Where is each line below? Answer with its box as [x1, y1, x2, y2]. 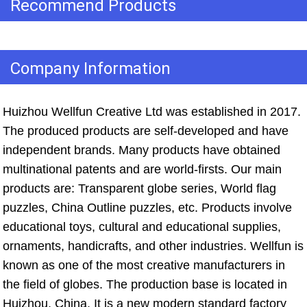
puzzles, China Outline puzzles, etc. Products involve [3, 201, 292, 215]
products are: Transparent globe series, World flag [3, 182, 276, 196]
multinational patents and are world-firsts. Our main [3, 162, 282, 177]
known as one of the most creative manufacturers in [3, 258, 285, 273]
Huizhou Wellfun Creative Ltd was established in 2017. [3, 105, 301, 119]
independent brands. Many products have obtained [3, 143, 280, 158]
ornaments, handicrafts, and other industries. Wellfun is [3, 239, 304, 254]
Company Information [10, 59, 171, 79]
